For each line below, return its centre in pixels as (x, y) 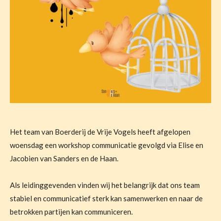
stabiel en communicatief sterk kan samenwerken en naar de (106, 198)
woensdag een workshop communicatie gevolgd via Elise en (107, 145)
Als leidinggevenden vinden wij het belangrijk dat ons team (105, 185)
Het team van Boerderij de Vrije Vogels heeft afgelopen (100, 132)
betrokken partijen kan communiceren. (71, 212)
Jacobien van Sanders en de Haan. (64, 158)
